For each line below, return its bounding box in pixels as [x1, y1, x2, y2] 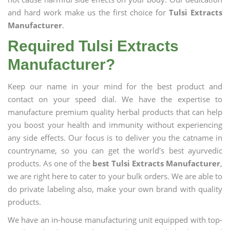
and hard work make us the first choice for [8, 7, 169, 17]
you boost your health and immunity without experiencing [8, 120, 222, 130]
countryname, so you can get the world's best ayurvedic [8, 145, 222, 156]
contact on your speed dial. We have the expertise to [8, 94, 222, 104]
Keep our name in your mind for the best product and [8, 81, 222, 91]
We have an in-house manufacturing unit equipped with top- [8, 215, 222, 225]
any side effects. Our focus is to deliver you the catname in [8, 132, 222, 143]
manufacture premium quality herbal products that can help [8, 107, 222, 117]
